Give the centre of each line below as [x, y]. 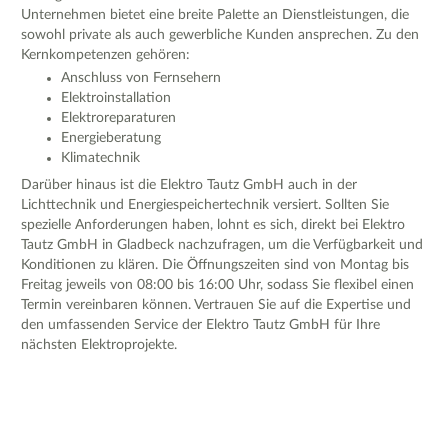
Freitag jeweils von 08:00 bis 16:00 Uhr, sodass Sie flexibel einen [217, 285]
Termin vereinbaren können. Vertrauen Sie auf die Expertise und [216, 305]
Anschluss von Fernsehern [141, 78]
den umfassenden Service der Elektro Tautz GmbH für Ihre [200, 325]
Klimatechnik [100, 158]
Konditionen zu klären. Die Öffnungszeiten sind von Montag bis [215, 265]
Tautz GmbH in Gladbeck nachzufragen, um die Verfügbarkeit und [222, 245]
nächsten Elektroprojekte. [99, 345]
